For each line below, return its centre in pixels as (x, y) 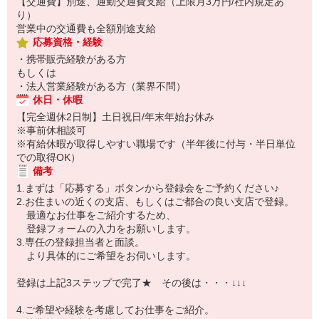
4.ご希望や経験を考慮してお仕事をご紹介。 (115, 310)
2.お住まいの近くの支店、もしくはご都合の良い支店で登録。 (155, 202)
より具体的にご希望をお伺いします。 (106, 256)
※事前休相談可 (51, 130)
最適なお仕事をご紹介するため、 (96, 215)
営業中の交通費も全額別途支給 (86, 28)
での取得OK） (48, 157)
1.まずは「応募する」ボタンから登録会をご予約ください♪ (153, 188)
